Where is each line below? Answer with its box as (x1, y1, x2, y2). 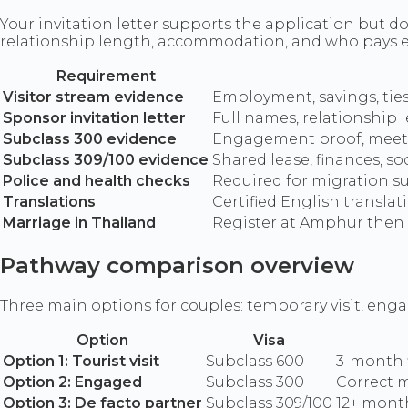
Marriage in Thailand (3, 214, 156, 232)
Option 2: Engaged (3, 373, 142, 392)
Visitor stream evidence (3, 88, 184, 107)
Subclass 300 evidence (3, 130, 177, 148)
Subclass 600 (206, 352, 304, 371)
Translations (3, 193, 96, 211)
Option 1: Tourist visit (3, 352, 159, 371)
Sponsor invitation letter (3, 109, 186, 127)
